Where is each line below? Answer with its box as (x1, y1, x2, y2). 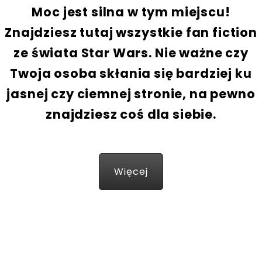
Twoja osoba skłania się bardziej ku (10, 65, 252, 82)
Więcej (114, 165, 148, 179)
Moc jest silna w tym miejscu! (32, 4, 230, 21)
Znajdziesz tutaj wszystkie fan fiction (5, 24, 257, 42)
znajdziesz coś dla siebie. (46, 106, 216, 123)
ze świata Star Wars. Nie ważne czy (13, 44, 249, 62)
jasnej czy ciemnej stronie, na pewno (6, 85, 256, 103)
